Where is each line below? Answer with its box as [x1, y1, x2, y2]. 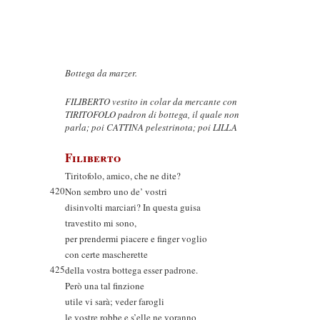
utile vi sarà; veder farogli [65, 295, 164, 308]
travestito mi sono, [65, 216, 136, 229]
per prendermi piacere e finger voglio [65, 232, 207, 245]
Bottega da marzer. [65, 66, 137, 79]
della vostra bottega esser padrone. [65, 264, 198, 276]
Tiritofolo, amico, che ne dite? [65, 169, 181, 182]
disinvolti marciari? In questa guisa [65, 201, 201, 214]
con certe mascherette [65, 248, 148, 261]
